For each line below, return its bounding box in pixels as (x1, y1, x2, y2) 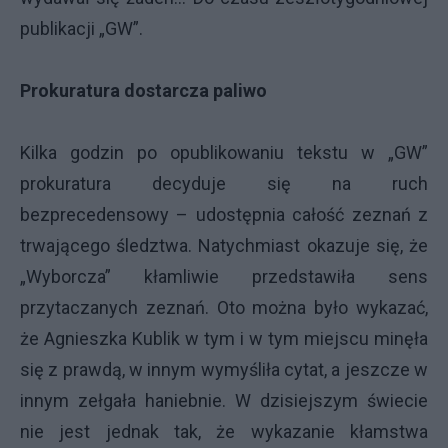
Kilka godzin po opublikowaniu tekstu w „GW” (20, 142, 428, 163)
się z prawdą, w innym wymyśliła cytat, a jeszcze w (20, 359, 428, 380)
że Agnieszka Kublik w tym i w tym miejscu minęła (20, 328, 428, 349)
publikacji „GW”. (20, 18, 143, 39)
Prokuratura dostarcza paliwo (20, 80, 267, 101)
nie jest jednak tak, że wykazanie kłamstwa (20, 421, 428, 442)
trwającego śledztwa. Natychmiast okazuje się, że (20, 235, 428, 256)
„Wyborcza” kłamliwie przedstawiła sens (20, 266, 428, 287)
